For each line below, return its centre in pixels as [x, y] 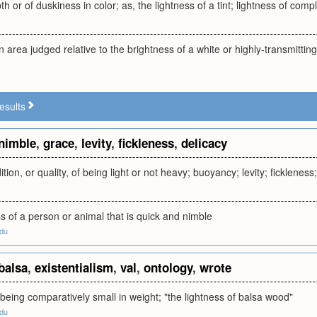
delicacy [204, 143]
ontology [168, 267]
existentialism [74, 267]
